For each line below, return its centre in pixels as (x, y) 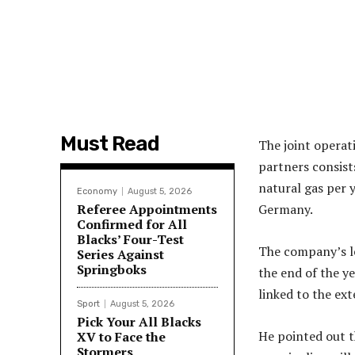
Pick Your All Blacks (139, 321)
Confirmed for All (132, 224)
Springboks (112, 269)
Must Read (110, 143)
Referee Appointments (147, 209)
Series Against (120, 254)
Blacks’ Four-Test (130, 239)
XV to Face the (121, 336)
